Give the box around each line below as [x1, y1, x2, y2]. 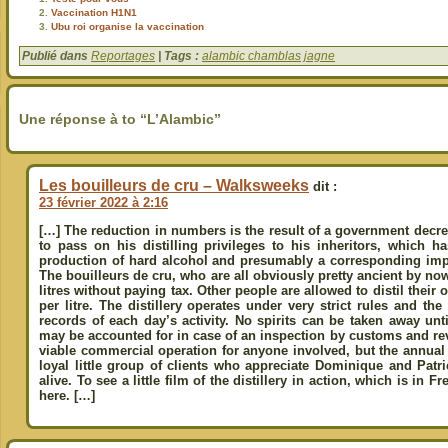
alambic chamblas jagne [202, 49, 335, 64]
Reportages [91, 49, 155, 64]
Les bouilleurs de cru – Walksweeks [39, 177, 309, 195]
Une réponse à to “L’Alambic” [19, 111, 221, 128]
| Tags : [155, 49, 202, 64]
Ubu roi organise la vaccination [51, 21, 204, 33]
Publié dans [22, 49, 91, 64]
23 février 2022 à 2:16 [39, 195, 168, 211]
